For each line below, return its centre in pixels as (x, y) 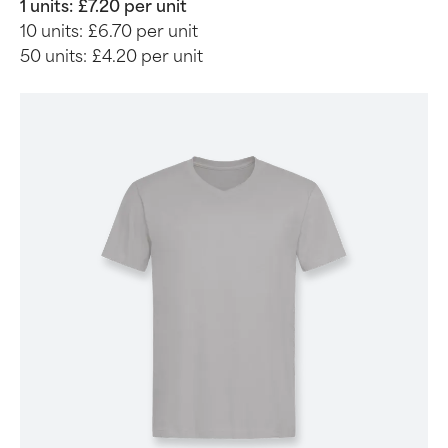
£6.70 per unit (143, 31)
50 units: (53, 56)
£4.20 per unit (147, 56)
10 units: (51, 31)
